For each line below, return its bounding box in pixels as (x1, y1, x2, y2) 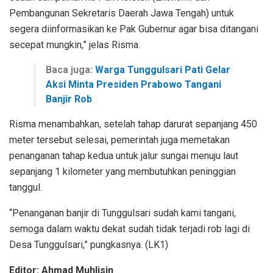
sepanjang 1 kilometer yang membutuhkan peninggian (9, 166, 236, 178)
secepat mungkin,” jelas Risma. (9, 39, 140, 51)
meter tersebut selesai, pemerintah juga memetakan (9, 134, 230, 146)
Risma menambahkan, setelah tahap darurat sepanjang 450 (9, 118, 257, 130)
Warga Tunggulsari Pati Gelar (95, 64, 230, 76)
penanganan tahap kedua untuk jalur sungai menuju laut (9, 150, 238, 162)
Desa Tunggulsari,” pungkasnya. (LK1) (9, 239, 168, 251)
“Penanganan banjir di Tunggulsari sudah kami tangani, (9, 207, 236, 219)
